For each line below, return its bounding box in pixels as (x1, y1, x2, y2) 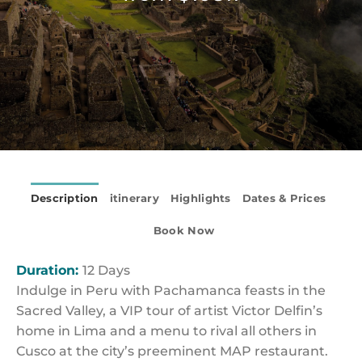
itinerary (109, 192, 159, 204)
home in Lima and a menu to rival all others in (16, 323, 317, 339)
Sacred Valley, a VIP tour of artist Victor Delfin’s (16, 303, 322, 318)
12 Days (82, 263, 130, 278)
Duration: (16, 263, 82, 278)
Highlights (170, 192, 231, 204)
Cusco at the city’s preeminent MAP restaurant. (16, 343, 328, 359)
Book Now (153, 225, 215, 237)
